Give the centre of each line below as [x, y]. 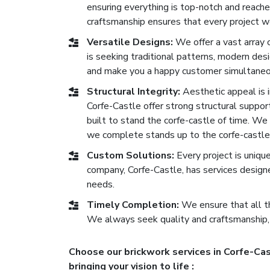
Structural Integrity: [133, 92]
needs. [101, 184]
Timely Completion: [133, 205]
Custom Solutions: [130, 155]
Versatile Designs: [130, 42]
